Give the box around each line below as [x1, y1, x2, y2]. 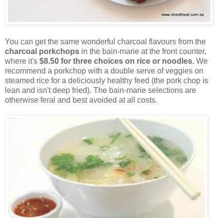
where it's [5, 56, 39, 65]
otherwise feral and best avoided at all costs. [5, 95, 157, 104]
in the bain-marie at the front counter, [79, 47, 206, 55]
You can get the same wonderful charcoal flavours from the [5, 37, 206, 46]
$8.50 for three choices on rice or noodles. [39, 56, 194, 65]
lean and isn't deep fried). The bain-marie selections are [5, 86, 196, 94]
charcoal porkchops [5, 47, 79, 55]
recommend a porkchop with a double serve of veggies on [5, 66, 203, 75]
